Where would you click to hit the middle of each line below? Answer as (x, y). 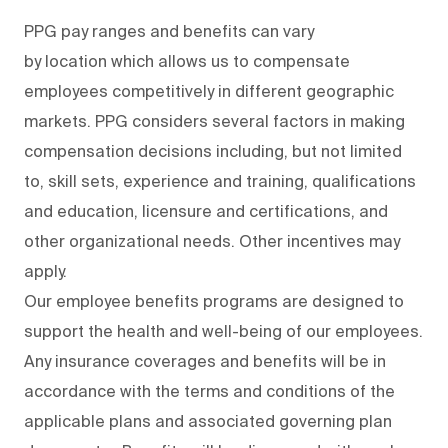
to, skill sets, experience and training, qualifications (220, 180)
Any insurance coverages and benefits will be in (205, 360)
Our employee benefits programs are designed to (214, 300)
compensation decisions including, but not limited (213, 150)
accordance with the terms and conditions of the (209, 390)
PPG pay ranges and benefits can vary (169, 30)
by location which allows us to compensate (187, 60)
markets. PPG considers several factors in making (214, 120)
